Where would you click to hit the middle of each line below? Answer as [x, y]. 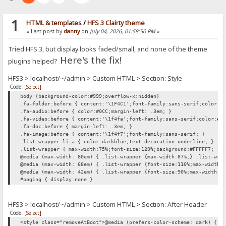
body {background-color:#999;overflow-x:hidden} [90, 96]
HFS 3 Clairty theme [116, 23]
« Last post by [45, 31]
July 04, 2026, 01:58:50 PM [122, 31]
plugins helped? [34, 61]
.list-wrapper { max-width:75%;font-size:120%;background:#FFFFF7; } [120, 149]
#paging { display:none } [57, 179]
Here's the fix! [92, 60]
